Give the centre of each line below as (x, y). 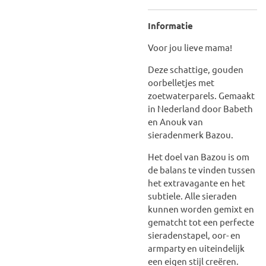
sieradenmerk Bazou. (191, 134)
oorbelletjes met (181, 82)
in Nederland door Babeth (200, 108)
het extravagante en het (197, 182)
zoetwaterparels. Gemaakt (201, 95)
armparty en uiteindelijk (196, 248)
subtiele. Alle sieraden (192, 195)
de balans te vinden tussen (202, 169)
